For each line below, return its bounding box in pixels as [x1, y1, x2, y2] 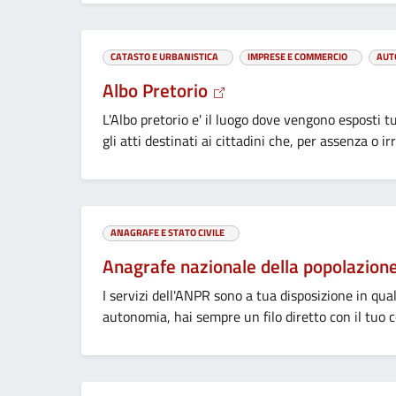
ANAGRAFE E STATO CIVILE [110, 225, 225, 240]
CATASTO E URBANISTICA [110, 49, 218, 65]
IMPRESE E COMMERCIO [247, 49, 347, 65]
